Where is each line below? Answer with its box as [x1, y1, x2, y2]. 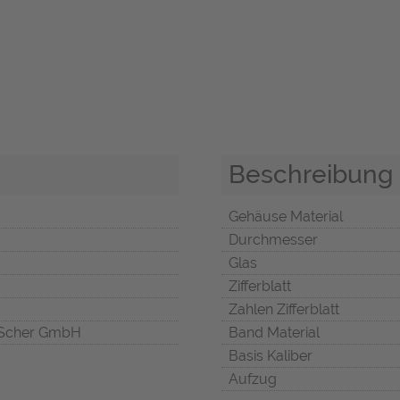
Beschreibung [229, 159, 393, 190]
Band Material [229, 324, 320, 342]
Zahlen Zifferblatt [229, 301, 339, 319]
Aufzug [229, 371, 277, 388]
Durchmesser [229, 231, 318, 249]
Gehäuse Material [229, 208, 343, 226]
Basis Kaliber [229, 347, 312, 365]
